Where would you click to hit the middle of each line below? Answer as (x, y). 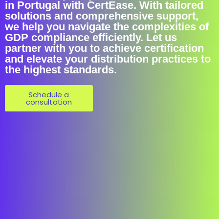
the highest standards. (61, 70)
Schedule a (49, 95)
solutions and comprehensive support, (102, 16)
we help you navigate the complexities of (107, 27)
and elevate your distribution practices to (108, 59)
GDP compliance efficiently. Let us (91, 37)
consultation (49, 102)
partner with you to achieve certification (104, 48)
